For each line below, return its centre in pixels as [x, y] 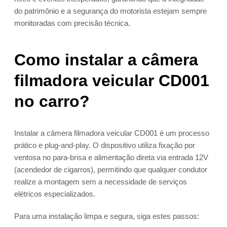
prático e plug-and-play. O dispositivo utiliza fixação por [105, 145]
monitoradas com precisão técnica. [72, 23]
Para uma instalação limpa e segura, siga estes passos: [107, 216]
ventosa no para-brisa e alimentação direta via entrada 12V [111, 158]
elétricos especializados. [55, 194]
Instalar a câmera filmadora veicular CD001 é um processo [112, 133]
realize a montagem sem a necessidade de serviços [101, 182]
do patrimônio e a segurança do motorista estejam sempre [110, 11]
